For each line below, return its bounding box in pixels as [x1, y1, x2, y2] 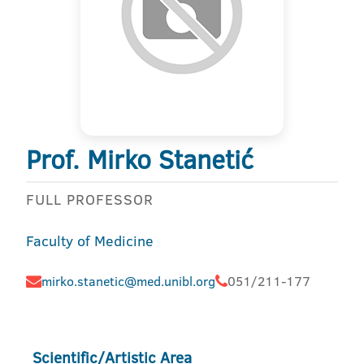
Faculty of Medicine [26, 231, 154, 251]
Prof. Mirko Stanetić [26, 141, 253, 177]
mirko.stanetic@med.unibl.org [41, 272, 215, 290]
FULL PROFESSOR [26, 189, 154, 210]
